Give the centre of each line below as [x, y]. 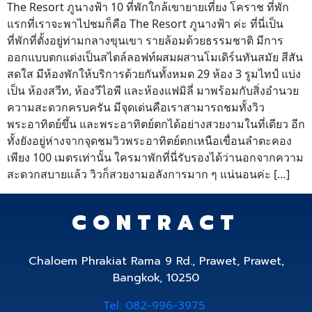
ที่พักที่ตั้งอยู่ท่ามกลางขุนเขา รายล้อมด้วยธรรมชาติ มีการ [145, 40]
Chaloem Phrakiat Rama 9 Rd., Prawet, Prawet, [156, 261]
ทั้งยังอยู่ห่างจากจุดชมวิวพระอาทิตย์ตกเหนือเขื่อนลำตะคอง [149, 141]
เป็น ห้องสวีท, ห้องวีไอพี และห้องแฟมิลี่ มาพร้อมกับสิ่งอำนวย [153, 91]
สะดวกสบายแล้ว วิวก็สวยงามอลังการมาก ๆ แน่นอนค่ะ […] [148, 174]
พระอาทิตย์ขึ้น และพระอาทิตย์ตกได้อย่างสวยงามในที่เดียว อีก [156, 124]
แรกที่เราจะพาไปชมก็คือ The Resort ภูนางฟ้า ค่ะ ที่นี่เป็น [145, 24]
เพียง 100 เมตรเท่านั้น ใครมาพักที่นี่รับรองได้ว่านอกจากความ [155, 157]
